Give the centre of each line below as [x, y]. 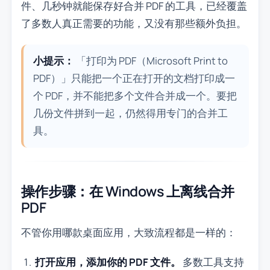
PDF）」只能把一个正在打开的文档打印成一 [134, 78]
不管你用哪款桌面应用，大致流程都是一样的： [128, 233]
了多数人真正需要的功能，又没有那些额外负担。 [133, 23]
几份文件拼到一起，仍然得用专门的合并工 [130, 113]
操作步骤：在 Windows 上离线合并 [127, 191]
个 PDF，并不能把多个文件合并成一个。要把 [135, 96]
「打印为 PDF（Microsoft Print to [151, 61]
